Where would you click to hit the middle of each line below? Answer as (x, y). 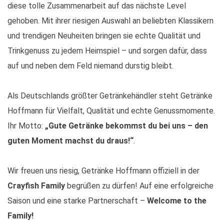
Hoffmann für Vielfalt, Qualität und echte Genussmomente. (111, 111)
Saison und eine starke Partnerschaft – (77, 201)
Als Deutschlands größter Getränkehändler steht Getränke (110, 96)
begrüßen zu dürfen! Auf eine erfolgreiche (139, 186)
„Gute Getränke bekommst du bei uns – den (126, 126)
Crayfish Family (36, 186)
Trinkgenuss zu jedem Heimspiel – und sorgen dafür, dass (107, 51)
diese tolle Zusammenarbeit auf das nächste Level (97, 6)
